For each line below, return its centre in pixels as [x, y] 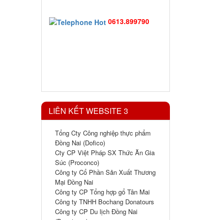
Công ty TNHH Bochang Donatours [104, 202]
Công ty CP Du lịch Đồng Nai [96, 211]
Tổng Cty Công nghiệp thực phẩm [103, 133]
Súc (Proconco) [77, 162]
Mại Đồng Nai [74, 182]
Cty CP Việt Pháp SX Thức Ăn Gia [105, 152]
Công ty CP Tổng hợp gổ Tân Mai [102, 192]
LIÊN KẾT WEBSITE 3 [88, 111]
